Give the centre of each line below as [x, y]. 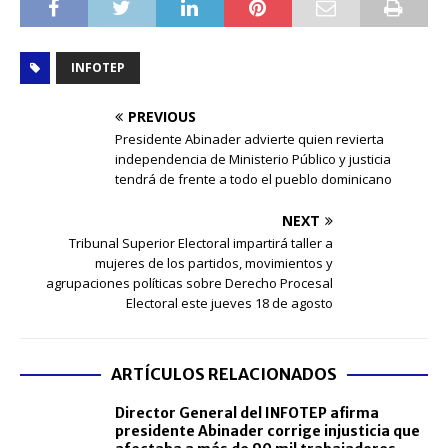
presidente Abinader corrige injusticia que [267, 430]
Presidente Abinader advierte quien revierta [249, 138]
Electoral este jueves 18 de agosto [229, 302]
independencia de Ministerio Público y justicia [253, 158]
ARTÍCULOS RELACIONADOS [224, 373]
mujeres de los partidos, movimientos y [214, 262]
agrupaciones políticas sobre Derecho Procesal [189, 282]
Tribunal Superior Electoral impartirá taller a [201, 242]
